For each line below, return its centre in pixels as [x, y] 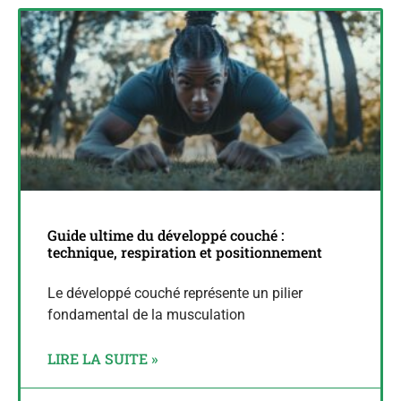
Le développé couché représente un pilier [175, 294]
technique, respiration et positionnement [185, 252]
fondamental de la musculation [146, 315]
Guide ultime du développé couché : [166, 235]
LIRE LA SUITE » [102, 359]
